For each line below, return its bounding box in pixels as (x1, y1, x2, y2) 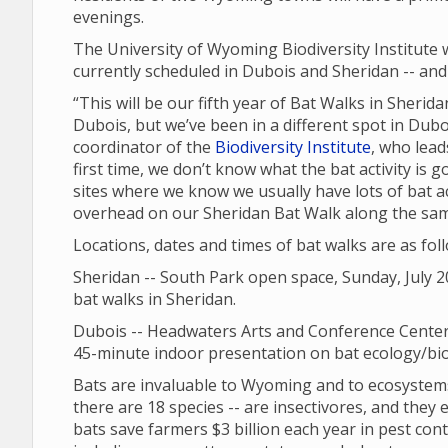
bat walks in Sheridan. (73, 288, 236, 310)
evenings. (73, 6, 144, 28)
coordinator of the (73, 136, 215, 158)
